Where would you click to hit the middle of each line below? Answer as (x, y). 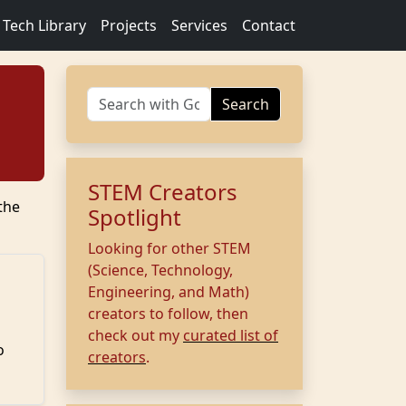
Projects (129, 25)
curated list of (231, 335)
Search (246, 104)
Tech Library (44, 25)
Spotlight (135, 217)
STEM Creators (163, 192)
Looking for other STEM (169, 248)
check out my (135, 335)
